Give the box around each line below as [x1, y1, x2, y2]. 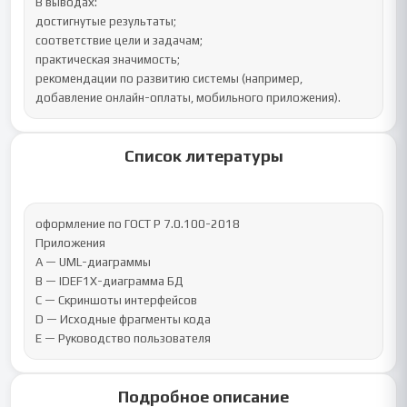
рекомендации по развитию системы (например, [35, 72, 303, 85]
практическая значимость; [35, 53, 181, 66]
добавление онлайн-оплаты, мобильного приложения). [35, 91, 342, 104]
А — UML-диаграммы [35, 255, 152, 269]
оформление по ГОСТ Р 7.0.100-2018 [35, 217, 241, 231]
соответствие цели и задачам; [35, 34, 203, 47]
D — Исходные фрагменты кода [35, 313, 212, 326]
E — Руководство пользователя [35, 332, 212, 345]
